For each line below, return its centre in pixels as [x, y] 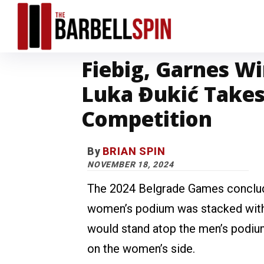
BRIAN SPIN [134, 151]
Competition [147, 119]
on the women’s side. [141, 249]
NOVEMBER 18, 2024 [131, 165]
